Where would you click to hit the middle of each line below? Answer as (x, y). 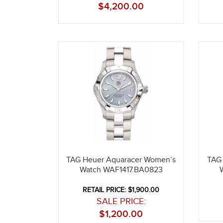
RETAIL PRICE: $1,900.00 (121, 190)
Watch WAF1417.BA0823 (121, 170)
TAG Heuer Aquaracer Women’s (121, 160)
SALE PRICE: (121, 202)
